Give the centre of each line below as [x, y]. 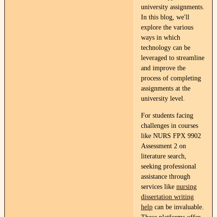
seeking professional [168, 166]
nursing [186, 187]
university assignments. [172, 7]
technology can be [165, 48]
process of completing [171, 78]
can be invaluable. [178, 207]
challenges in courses [169, 126]
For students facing [167, 116]
